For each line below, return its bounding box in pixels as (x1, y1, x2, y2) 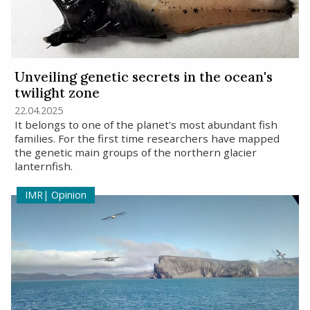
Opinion (48, 188, 86, 202)
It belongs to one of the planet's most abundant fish (14, 117, 277, 131)
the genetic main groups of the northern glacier (14, 145, 257, 159)
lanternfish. (14, 158, 73, 173)
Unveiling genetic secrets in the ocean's (14, 68, 273, 85)
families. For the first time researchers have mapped (14, 131, 280, 145)
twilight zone (14, 84, 100, 101)
